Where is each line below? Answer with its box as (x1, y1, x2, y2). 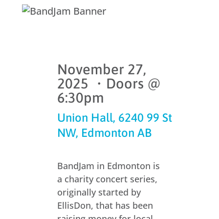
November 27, (57, 61, 146, 77)
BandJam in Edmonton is (57, 160, 160, 172)
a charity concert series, (57, 173, 157, 185)
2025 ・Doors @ (57, 75, 161, 91)
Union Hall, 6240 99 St (57, 111, 172, 124)
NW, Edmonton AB (57, 126, 152, 139)
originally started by (57, 186, 141, 198)
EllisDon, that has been (57, 199, 153, 211)
